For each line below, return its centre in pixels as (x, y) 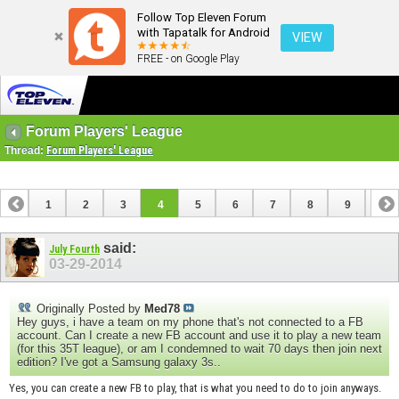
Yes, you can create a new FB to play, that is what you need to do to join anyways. (195, 387)
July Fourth (74, 250)
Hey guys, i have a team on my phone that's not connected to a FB (190, 322)
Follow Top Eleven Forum (202, 17)
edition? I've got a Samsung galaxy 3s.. (119, 362)
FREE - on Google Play (188, 59)
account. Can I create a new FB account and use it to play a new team (199, 335)
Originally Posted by (89, 308)
